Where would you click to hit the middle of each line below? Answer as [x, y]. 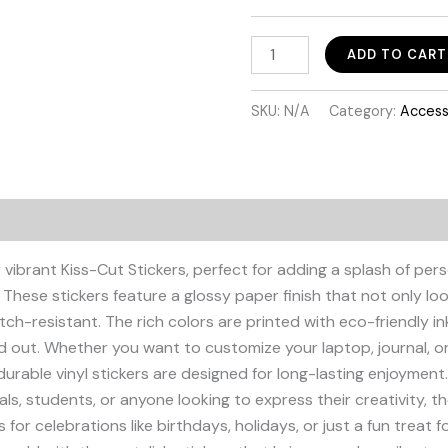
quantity [281, 125]
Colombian [288, 73]
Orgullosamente [307, 47]
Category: [364, 110]
